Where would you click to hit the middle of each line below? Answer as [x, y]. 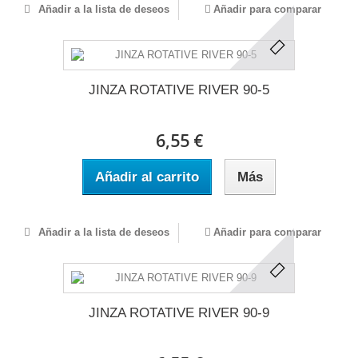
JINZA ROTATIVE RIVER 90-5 [179, 90]
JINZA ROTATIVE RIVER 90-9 [179, 313]
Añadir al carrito [147, 177]
